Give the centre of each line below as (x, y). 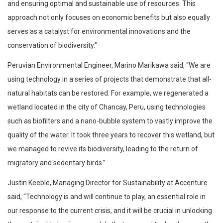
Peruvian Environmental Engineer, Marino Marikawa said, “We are (109, 65)
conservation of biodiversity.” (52, 45)
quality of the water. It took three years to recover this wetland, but (111, 135)
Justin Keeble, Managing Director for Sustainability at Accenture (108, 182)
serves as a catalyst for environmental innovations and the (99, 31)
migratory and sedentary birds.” (56, 163)
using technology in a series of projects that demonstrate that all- (110, 79)
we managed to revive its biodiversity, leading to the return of (103, 149)
